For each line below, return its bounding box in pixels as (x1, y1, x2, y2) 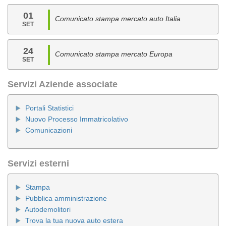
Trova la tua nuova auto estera (25, 216, 123, 224)
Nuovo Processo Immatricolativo (25, 115, 128, 123)
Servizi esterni (8, 158, 69, 168)
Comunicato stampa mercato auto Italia (55, 15, 181, 23)
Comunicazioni (25, 126, 72, 134)
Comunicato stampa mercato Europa (55, 50, 173, 58)
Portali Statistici (25, 104, 74, 112)
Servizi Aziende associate (8, 79, 118, 89)
